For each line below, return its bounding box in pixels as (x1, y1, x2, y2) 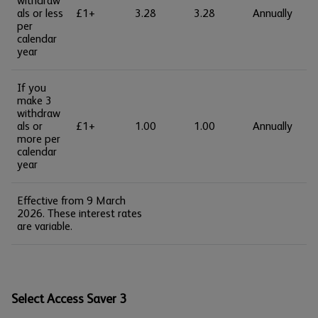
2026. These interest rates (17, 207, 142, 220)
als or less (17, 6, 63, 20)
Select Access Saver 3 (11, 292, 126, 306)
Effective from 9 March (17, 194, 126, 207)
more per (17, 132, 60, 146)
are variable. (17, 219, 72, 233)
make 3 (17, 94, 52, 107)
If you (17, 81, 46, 94)
